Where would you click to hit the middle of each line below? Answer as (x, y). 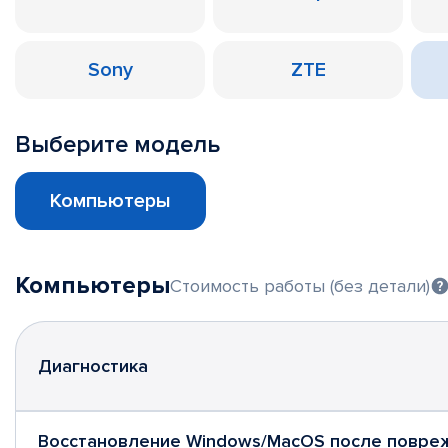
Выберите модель (117, 144)
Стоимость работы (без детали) (300, 285)
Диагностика (93, 365)
